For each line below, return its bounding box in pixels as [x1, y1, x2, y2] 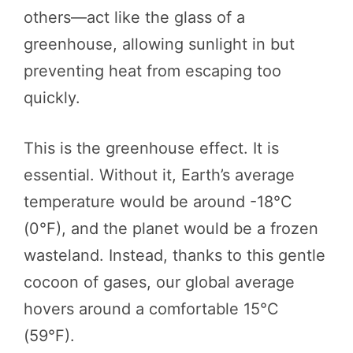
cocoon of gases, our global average [24, 272, 295, 292]
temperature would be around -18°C [24, 191, 292, 211]
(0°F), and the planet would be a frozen [24, 218, 318, 238]
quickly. [24, 87, 80, 107]
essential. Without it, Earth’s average [24, 165, 295, 184]
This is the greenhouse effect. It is [24, 138, 279, 158]
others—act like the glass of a [24, 7, 245, 27]
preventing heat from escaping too [24, 61, 281, 80]
